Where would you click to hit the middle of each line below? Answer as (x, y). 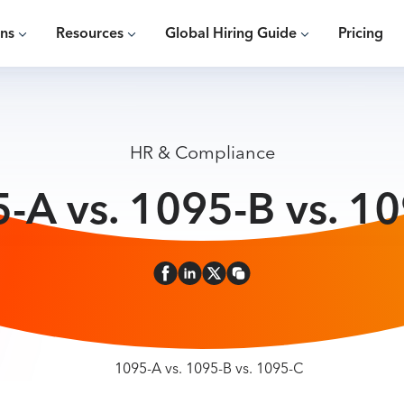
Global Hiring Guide (231, 33)
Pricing (361, 33)
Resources (90, 33)
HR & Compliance (202, 153)
